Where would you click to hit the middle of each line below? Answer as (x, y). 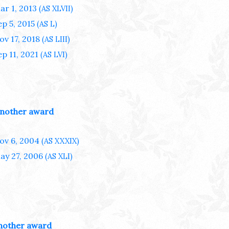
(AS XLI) (58, 156)
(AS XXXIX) (59, 141)
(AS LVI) (53, 55)
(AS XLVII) (55, 9)
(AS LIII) (55, 40)
